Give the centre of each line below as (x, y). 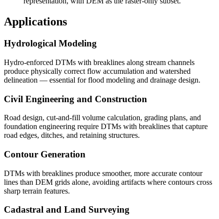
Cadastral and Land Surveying (67, 210)
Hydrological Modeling (50, 44)
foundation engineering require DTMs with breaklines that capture (106, 127)
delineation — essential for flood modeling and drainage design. (102, 80)
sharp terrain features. (37, 191)
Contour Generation (45, 154)
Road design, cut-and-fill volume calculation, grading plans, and (102, 118)
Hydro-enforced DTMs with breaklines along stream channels (99, 62)
